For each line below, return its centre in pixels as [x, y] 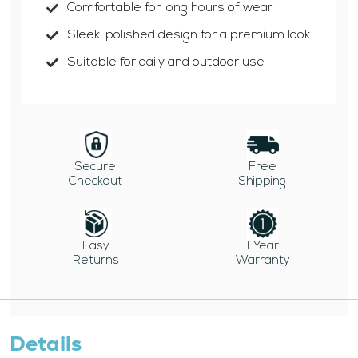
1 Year [263, 247]
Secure [95, 168]
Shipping [263, 182]
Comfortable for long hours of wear [170, 8]
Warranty [263, 261]
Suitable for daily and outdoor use [166, 63]
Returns [95, 261]
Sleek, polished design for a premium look [189, 36]
